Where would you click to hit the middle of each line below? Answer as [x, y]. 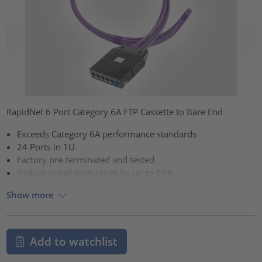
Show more [30, 195]
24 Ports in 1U [46, 146]
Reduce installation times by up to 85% [95, 172]
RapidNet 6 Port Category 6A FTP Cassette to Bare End [115, 111]
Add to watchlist [73, 242]
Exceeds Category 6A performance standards [107, 134]
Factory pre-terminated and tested [86, 159]
